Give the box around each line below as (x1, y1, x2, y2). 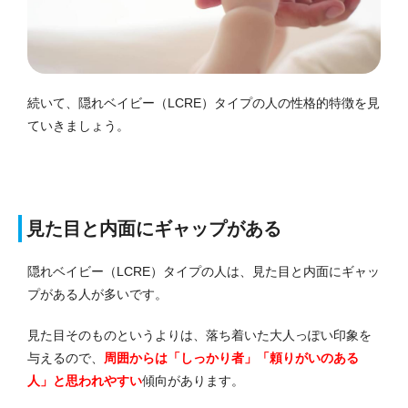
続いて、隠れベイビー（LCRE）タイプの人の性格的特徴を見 (27, 95, 380, 110)
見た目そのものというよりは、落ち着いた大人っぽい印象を (27, 327, 372, 342)
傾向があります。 (142, 372, 244, 388)
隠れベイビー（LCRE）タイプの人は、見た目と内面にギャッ (27, 263, 380, 279)
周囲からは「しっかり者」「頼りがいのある (104, 350, 359, 365)
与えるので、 (27, 350, 104, 365)
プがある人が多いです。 (27, 286, 168, 301)
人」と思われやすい (27, 372, 142, 388)
